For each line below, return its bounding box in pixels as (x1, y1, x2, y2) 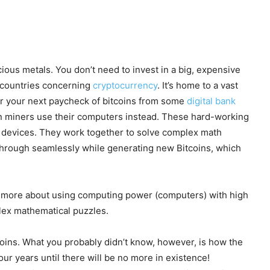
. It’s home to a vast (157, 80, 238, 91)
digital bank (187, 95, 236, 107)
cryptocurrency (93, 80, 157, 91)
